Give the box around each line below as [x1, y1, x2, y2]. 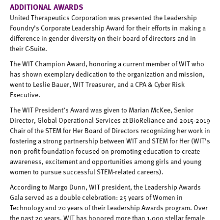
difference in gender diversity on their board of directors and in [10, 33, 196, 43]
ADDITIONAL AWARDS [10, 1, 83, 13]
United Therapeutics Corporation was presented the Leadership [10, 13, 197, 23]
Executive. [10, 90, 40, 100]
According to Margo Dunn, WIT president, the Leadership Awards [10, 182, 201, 192]
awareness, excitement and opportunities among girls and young [10, 157, 201, 166]
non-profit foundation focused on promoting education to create [10, 146, 200, 156]
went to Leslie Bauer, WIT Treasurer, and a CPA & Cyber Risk [10, 80, 185, 89]
